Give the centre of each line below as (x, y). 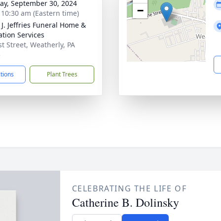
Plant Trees (62, 74)
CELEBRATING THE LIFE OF (129, 188)
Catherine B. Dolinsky (125, 202)
